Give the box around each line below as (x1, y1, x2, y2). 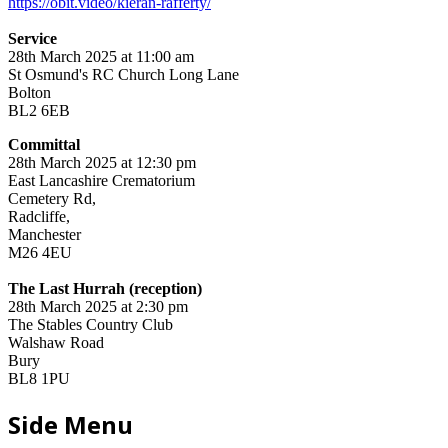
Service (8, 29, 57, 47)
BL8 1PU (8, 369, 70, 387)
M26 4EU (8, 243, 72, 261)
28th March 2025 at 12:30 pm (8, 153, 196, 171)
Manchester (8, 225, 81, 243)
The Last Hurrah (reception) (8, 279, 202, 297)
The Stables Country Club (8, 315, 173, 333)
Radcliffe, (8, 207, 70, 225)
